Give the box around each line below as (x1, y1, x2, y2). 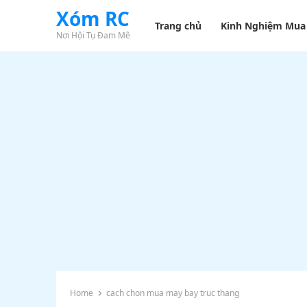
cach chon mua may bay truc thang (106, 287, 239, 299)
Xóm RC (56, 5, 130, 32)
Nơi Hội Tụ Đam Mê (56, 29, 130, 41)
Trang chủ (155, 19, 201, 32)
